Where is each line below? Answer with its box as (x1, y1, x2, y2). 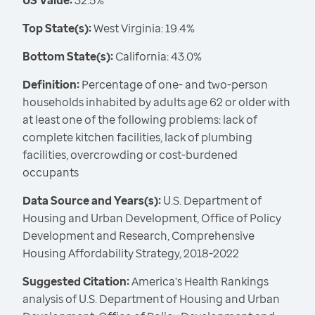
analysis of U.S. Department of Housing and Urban (22, 291, 280, 307)
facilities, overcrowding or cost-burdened (22, 147, 238, 163)
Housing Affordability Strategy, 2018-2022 (22, 245, 239, 262)
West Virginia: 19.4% (91, 20, 195, 37)
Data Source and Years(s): (22, 193, 161, 209)
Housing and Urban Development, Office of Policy (22, 210, 281, 226)
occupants (22, 165, 79, 181)
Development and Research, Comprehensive (22, 228, 255, 244)
